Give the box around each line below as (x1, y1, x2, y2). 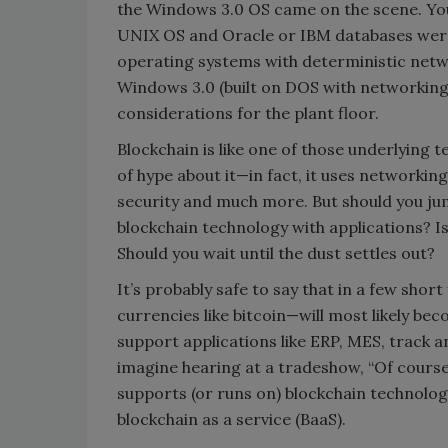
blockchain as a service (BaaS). (117, 408, 346, 429)
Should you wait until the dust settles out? (117, 242, 435, 263)
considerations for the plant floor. (117, 102, 379, 123)
